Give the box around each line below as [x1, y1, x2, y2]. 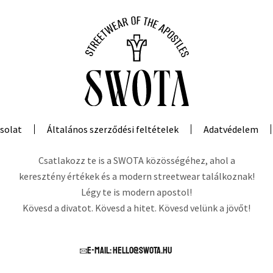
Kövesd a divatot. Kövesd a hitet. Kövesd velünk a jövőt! [23, 202, 250, 214]
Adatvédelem [204, 123, 258, 136]
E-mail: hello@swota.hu [87, 244, 172, 257]
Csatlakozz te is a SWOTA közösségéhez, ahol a [38, 154, 235, 167]
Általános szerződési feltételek [47, 123, 179, 136]
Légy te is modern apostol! [81, 186, 192, 199]
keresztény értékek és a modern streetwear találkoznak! [18, 170, 255, 183]
